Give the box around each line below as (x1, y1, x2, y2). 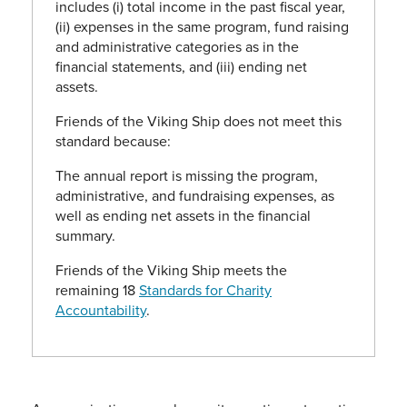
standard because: (55, 131, 171, 152)
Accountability (55, 300, 146, 321)
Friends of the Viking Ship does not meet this (55, 111, 342, 132)
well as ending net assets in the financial (55, 205, 311, 226)
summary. (55, 225, 115, 246)
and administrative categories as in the (55, 36, 299, 57)
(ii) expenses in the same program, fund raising (55, 16, 349, 37)
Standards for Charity (139, 280, 272, 301)
